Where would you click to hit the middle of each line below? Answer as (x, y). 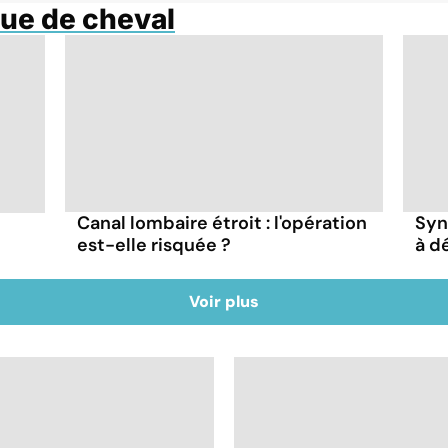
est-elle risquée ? (154, 245)
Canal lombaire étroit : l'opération (222, 223)
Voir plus (224, 301)
